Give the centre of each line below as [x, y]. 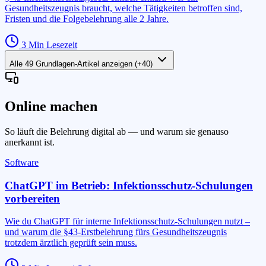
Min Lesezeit [52, 45]
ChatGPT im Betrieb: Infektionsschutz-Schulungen [129, 185]
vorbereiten [32, 198]
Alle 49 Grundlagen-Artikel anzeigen [71, 64]
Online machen [51, 107]
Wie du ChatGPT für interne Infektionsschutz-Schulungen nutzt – [127, 221]
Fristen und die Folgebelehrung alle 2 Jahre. [87, 19]
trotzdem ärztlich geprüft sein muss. [71, 243]
